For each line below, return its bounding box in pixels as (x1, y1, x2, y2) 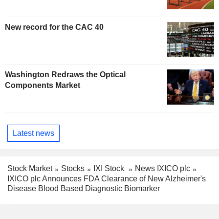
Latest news (13, 129, 54, 137)
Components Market (5, 81, 80, 90)
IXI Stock (93, 164, 126, 173)
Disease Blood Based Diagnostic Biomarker (7, 184, 160, 193)
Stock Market (7, 164, 52, 173)
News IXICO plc (135, 164, 190, 173)
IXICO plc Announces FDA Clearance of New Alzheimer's (7, 175, 206, 183)
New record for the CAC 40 (5, 22, 104, 31)
